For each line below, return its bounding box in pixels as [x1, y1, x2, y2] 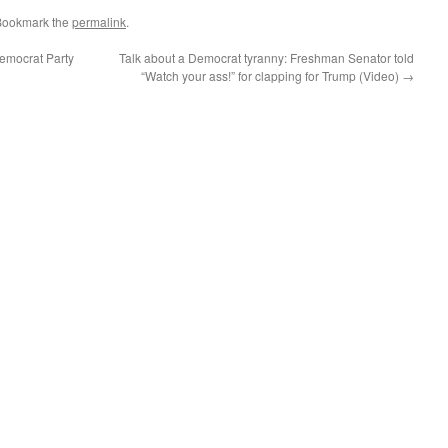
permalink [72, 13, 126, 31]
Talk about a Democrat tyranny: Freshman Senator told [119, 49, 414, 67]
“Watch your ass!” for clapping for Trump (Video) [141, 67, 402, 85]
